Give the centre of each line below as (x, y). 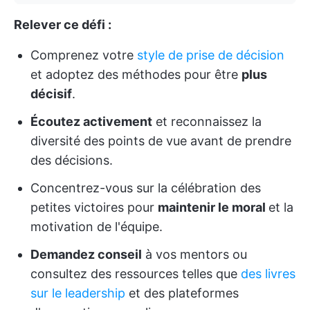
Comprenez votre (84, 55)
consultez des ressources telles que (136, 274)
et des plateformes (182, 293)
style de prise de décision (211, 55)
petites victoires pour (94, 208)
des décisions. (72, 161)
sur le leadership (78, 293)
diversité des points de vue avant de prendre (161, 141)
